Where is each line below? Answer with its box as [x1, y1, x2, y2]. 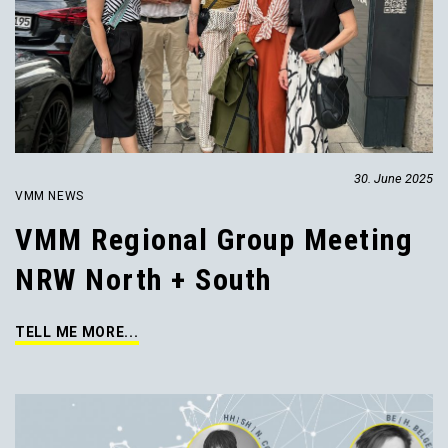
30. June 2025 [354, 170, 433, 186]
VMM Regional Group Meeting [15, 221, 413, 257]
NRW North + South [15, 261, 272, 297]
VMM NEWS [15, 188, 84, 203]
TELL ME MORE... [15, 323, 139, 340]
